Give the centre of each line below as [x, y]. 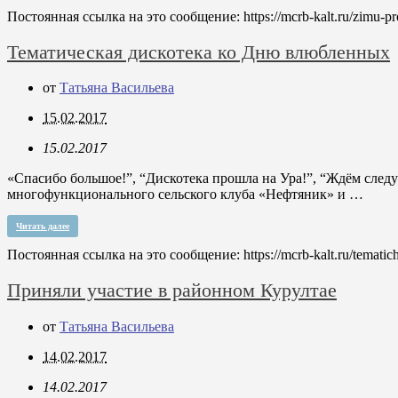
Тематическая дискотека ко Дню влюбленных [199, 52]
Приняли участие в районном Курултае [172, 291]
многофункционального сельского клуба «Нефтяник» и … [185, 195]
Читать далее [43, 227]
